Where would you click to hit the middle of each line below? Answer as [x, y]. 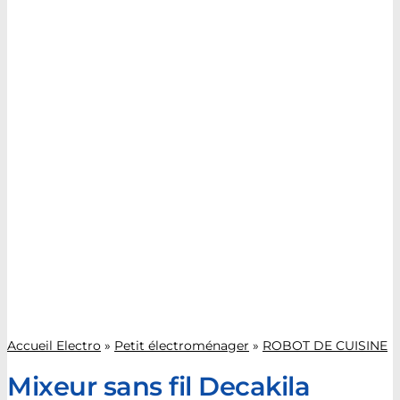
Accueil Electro [54, 345]
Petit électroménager [182, 345]
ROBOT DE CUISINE [325, 345]
